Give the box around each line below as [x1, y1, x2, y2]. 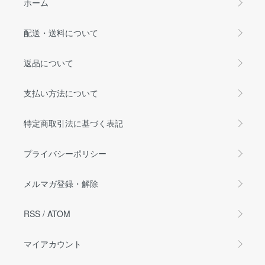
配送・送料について [24, 26, 98, 38]
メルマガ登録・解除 [24, 177, 98, 189]
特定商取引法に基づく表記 [24, 117, 123, 129]
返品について [24, 56, 73, 69]
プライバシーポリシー [24, 147, 106, 159]
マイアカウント [24, 237, 82, 250]
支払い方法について [24, 86, 98, 99]
